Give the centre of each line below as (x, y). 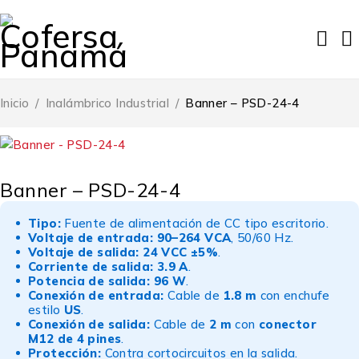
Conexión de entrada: (96, 295)
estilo (46, 310)
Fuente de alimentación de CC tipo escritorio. (195, 223)
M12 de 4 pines (75, 339)
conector (287, 324)
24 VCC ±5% (180, 252)
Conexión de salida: (89, 324)
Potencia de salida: (89, 281)
